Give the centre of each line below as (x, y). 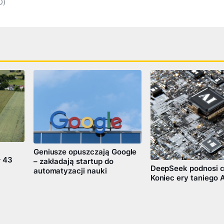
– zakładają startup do (73, 162)
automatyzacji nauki (70, 171)
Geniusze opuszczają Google (85, 152)
